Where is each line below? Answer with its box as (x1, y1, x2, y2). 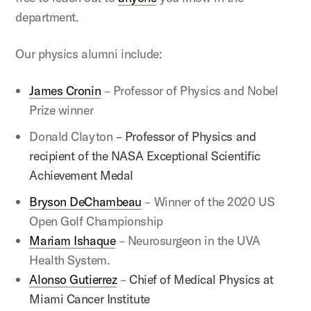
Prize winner (29, 102, 94, 118)
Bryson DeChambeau (29, 194, 142, 210)
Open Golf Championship (29, 213, 163, 229)
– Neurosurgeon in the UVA (115, 233, 260, 249)
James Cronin (29, 83, 101, 99)
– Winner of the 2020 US (141, 194, 275, 210)
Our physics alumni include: (15, 46, 162, 62)
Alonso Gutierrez (29, 271, 117, 287)
